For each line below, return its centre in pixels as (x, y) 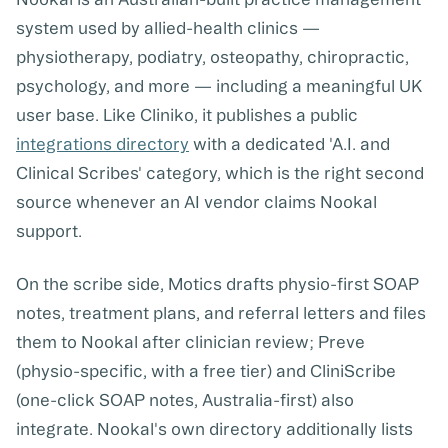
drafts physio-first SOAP (320, 284)
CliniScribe (353, 371)
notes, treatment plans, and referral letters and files (221, 313)
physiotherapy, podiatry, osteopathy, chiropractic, (212, 57)
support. (49, 231)
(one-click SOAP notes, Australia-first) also (185, 400)
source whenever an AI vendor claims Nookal (196, 202)
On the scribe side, (92, 284)
